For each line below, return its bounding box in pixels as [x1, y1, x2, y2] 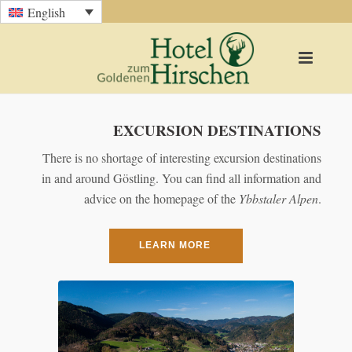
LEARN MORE [139, 239, 211, 251]
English [27, 4, 66, 21]
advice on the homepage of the [84, 189, 240, 207]
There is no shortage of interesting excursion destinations [42, 148, 322, 166]
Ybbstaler [239, 189, 287, 207]
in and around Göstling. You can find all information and [42, 169, 322, 186]
